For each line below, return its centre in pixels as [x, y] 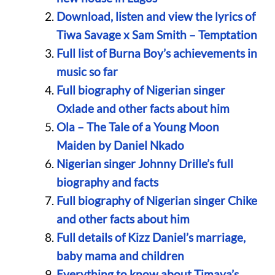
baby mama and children [120, 255]
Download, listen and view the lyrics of [156, 16]
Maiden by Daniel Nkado [120, 145]
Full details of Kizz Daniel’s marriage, [151, 237]
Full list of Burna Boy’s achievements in [157, 53]
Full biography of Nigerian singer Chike [157, 200]
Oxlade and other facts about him [143, 108]
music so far [87, 71]
